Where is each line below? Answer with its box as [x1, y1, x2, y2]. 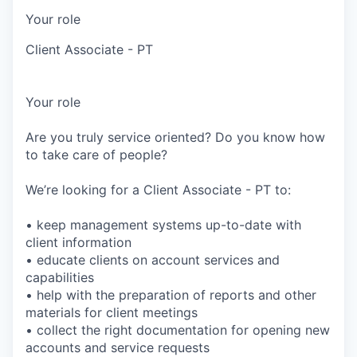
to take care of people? [25, 146, 167, 163]
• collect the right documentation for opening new [25, 321, 330, 338]
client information [25, 233, 131, 250]
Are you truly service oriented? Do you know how [25, 128, 325, 145]
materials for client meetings [25, 304, 198, 320]
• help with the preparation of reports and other [25, 286, 316, 303]
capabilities [25, 269, 94, 285]
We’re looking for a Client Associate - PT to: [25, 181, 291, 198]
